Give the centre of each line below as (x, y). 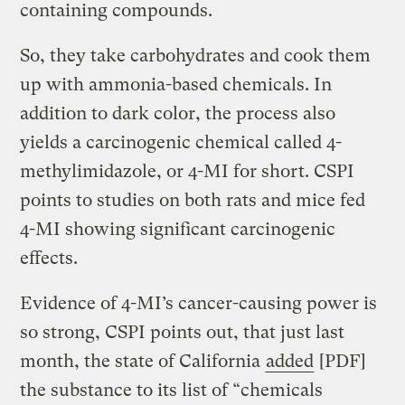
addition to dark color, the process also (178, 113)
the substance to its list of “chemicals (172, 390)
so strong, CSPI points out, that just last (183, 332)
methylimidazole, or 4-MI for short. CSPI (188, 171)
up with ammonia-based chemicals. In (176, 84)
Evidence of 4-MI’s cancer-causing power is (199, 303)
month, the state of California (143, 361)
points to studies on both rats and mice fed (193, 200)
